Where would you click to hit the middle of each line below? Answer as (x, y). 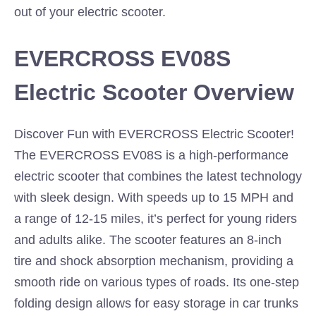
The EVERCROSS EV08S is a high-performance (151, 155)
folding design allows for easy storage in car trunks (156, 303)
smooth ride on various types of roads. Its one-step (157, 282)
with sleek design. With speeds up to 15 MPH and (154, 197)
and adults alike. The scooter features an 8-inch (148, 240)
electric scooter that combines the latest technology (158, 176)
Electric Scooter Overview (154, 92)
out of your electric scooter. (90, 12)
